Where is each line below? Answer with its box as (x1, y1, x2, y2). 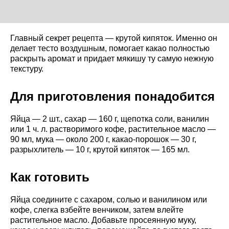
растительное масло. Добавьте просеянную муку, (10, 216, 196, 225)
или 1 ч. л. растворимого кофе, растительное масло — (10, 125, 216, 134)
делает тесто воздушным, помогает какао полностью (10, 44, 210, 53)
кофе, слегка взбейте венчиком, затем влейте (10, 205, 184, 215)
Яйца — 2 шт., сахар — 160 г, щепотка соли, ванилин (10, 114, 209, 124)
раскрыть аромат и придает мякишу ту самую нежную (10, 54, 214, 63)
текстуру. (10, 64, 43, 74)
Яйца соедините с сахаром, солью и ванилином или (10, 195, 207, 204)
